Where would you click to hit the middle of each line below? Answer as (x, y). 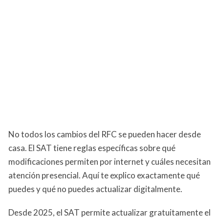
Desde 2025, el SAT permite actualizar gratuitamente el (109, 213)
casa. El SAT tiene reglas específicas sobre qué (92, 148)
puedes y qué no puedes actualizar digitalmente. (95, 189)
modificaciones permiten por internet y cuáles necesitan (109, 162)
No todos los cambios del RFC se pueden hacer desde (105, 134)
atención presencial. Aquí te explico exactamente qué (104, 175)
